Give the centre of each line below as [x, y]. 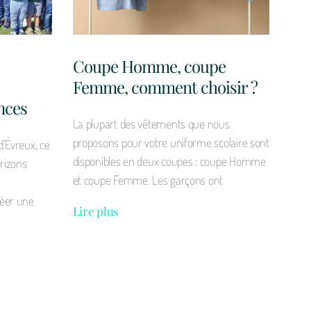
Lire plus [96, 211]
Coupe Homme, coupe [149, 66]
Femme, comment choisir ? [165, 87]
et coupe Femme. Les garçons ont [148, 180]
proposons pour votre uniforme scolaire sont [171, 143]
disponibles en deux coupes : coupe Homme [169, 161]
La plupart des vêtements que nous [151, 124]
